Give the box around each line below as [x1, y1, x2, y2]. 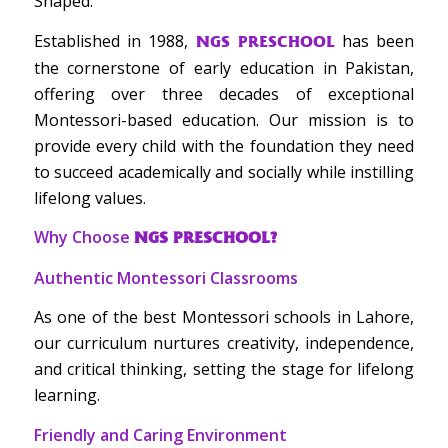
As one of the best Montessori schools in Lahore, [33, 306, 415, 329]
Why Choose [33, 226, 134, 249]
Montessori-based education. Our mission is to [33, 108, 415, 131]
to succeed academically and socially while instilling [33, 160, 415, 183]
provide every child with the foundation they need [33, 134, 415, 157]
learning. [33, 384, 100, 407]
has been [334, 29, 415, 52]
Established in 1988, [33, 29, 196, 52]
